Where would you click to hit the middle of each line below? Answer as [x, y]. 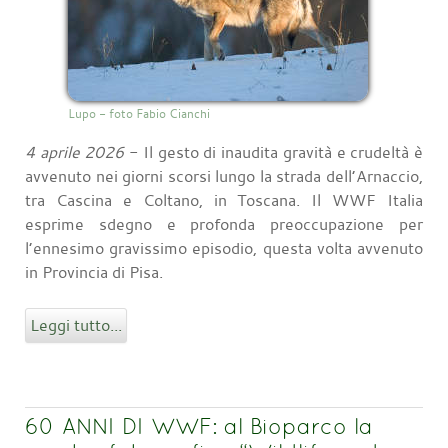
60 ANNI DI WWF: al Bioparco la [199, 425]
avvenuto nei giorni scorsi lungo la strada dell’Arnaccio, [224, 175]
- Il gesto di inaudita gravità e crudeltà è [274, 151]
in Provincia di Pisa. [94, 271]
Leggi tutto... [76, 324]
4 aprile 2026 [75, 151]
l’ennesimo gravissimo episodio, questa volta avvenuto [224, 247]
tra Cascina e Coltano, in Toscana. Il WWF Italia [224, 199]
